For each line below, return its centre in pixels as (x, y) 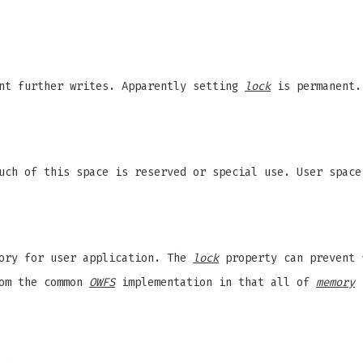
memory (335, 282)
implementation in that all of (216, 282)
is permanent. (316, 86)
